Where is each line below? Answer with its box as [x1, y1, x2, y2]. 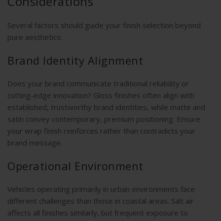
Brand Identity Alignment [7, 53, 143, 68]
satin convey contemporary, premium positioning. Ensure [7, 114, 200, 124]
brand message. [7, 138, 62, 148]
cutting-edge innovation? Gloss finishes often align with [7, 90, 194, 101]
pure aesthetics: [7, 32, 62, 42]
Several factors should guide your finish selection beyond [7, 20, 201, 31]
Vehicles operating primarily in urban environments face [7, 184, 195, 194]
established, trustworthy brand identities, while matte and [7, 102, 205, 112]
